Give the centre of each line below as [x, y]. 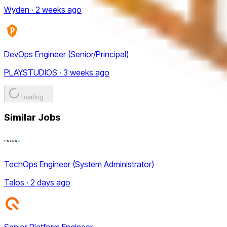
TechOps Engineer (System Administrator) [79, 164]
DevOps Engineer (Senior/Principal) [66, 54]
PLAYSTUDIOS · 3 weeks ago [57, 72]
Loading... [35, 97]
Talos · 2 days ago [37, 182]
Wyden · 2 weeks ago [43, 9]
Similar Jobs [32, 118]
